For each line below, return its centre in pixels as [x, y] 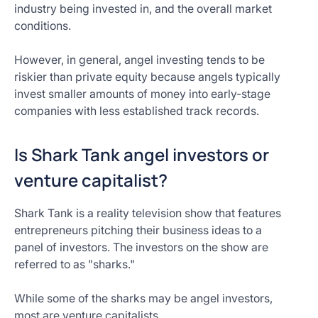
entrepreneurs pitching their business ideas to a [138, 230]
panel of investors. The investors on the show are [141, 247]
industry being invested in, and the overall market [143, 9]
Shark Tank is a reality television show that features [148, 213]
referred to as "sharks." [75, 264]
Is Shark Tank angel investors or [142, 154]
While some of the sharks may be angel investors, [143, 298]
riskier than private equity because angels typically [147, 77]
